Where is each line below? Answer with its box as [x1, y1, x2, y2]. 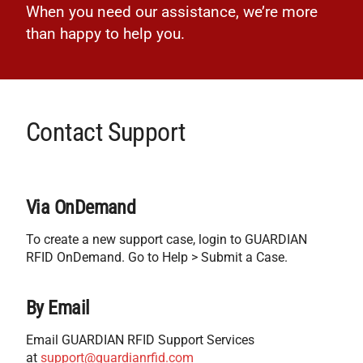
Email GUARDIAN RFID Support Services [26, 332, 254, 348]
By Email [26, 297, 90, 320]
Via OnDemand [26, 196, 136, 220]
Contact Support [26, 117, 186, 148]
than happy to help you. [26, 24, 185, 43]
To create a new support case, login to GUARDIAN [26, 232, 307, 248]
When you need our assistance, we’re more [26, 2, 318, 21]
